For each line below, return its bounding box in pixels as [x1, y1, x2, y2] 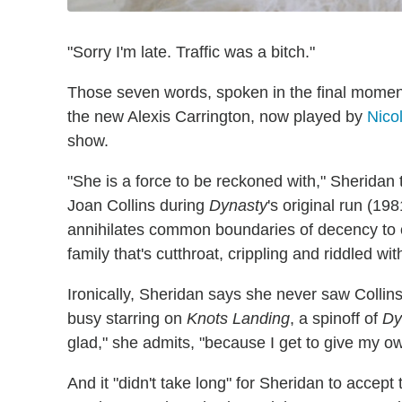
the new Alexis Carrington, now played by [67, 107, 367, 126]
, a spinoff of [290, 309, 382, 328]
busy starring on [67, 309, 187, 328]
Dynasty [209, 196, 267, 214]
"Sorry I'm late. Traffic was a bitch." [67, 42, 315, 61]
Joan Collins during [67, 196, 209, 214]
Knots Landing [187, 309, 290, 328]
